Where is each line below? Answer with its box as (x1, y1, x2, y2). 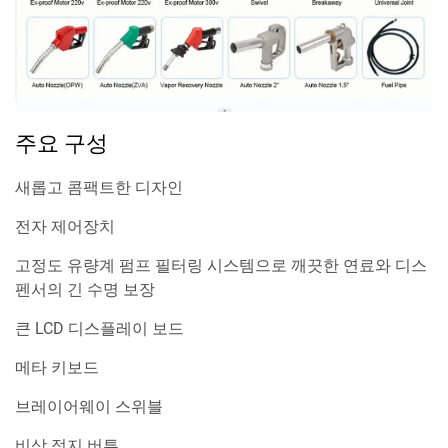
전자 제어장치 (15, 217, 115, 237)
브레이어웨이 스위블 (15, 397, 163, 417)
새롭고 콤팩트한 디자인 (15, 178, 183, 198)
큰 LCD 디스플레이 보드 (15, 319, 184, 339)
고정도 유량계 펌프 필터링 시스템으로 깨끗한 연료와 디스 (15, 256, 427, 276)
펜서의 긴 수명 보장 (15, 280, 155, 300)
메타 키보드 (15, 358, 99, 378)
